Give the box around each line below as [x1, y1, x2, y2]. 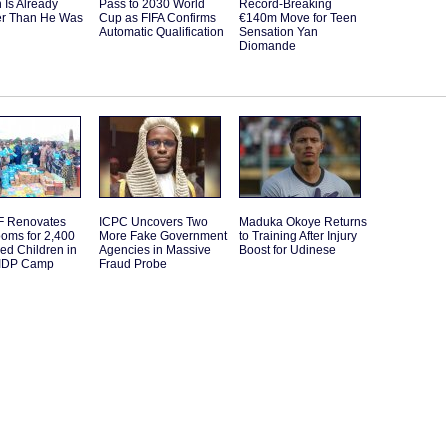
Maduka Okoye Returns [239, 215, 367, 230]
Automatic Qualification [99, 25, 224, 40]
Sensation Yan [239, 25, 318, 40]
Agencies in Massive [99, 243, 211, 258]
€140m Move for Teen [239, 11, 357, 26]
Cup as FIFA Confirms [99, 11, 216, 26]
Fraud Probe [99, 257, 167, 272]
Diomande [239, 39, 296, 54]
